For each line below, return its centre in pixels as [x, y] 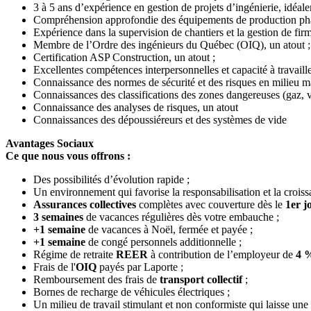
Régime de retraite [75, 254]
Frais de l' [54, 267]
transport [182, 279]
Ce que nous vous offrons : [68, 155]
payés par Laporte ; [140, 267]
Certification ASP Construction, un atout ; [124, 57]
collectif [226, 279]
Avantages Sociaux [50, 143]
